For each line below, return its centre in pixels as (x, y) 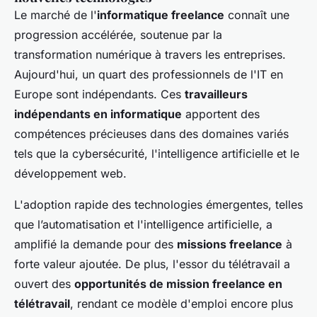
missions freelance (230, 244)
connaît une (257, 15)
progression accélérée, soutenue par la (118, 35)
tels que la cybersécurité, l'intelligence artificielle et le (157, 154)
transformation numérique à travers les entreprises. (150, 55)
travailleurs (216, 94)
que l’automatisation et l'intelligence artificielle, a (143, 225)
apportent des (221, 114)
